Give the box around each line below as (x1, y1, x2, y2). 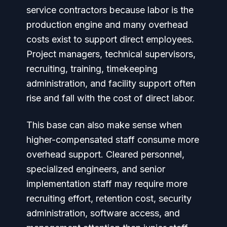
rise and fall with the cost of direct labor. (26, 93, 195, 103)
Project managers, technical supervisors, (26, 49, 196, 59)
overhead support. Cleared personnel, (26, 149, 184, 160)
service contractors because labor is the (26, 5, 194, 15)
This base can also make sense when (26, 120, 182, 130)
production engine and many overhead (26, 19, 188, 30)
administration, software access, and (26, 208, 180, 218)
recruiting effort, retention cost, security (26, 193, 192, 204)
